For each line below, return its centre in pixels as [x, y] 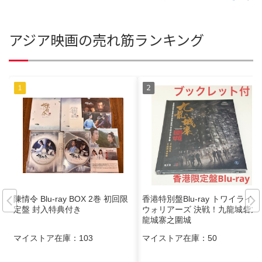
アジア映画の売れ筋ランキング [106, 39]
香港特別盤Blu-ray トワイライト [201, 199]
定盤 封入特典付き [47, 210]
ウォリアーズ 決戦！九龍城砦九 [201, 210]
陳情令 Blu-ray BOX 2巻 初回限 [71, 199]
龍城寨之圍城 [167, 220]
